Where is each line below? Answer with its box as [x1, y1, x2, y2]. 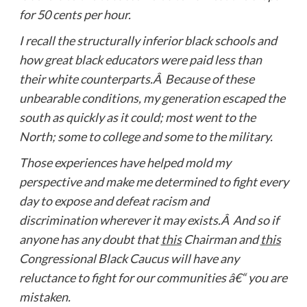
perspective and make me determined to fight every [19, 173, 288, 189]
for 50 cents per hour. [19, 6, 131, 22]
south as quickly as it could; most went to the [19, 109, 256, 125]
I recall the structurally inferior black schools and [19, 32, 277, 48]
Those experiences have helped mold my [19, 154, 231, 170]
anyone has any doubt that [19, 231, 161, 247]
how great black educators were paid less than [19, 51, 262, 67]
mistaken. [19, 288, 71, 304]
